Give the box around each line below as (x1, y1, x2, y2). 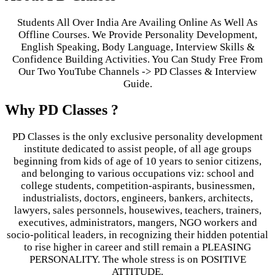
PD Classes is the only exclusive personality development (12, 131, 263, 143)
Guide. (123, 77, 152, 90)
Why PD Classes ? (5, 102, 118, 118)
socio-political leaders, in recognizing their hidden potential (7, 229, 268, 241)
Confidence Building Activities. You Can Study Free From (12, 53, 263, 65)
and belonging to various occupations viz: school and (21, 168, 254, 180)
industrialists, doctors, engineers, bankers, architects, (22, 192, 253, 204)
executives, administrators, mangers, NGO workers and (18, 217, 257, 229)
